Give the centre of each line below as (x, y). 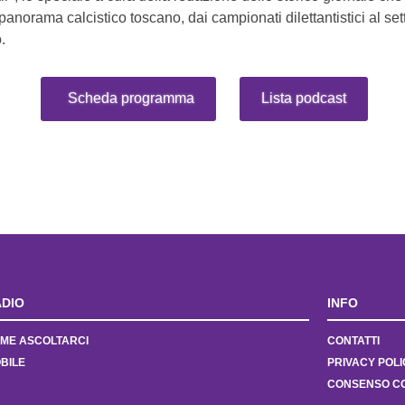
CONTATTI (353, 340)
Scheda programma (132, 99)
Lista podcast (303, 99)
